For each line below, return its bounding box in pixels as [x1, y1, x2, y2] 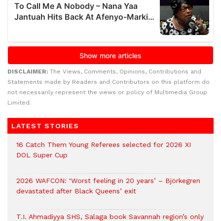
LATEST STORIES [11, 122, 79, 130]
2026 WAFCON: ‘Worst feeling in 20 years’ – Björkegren [16, 177, 200, 184]
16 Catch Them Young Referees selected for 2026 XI [16, 141, 191, 148]
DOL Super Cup [16, 151, 68, 159]
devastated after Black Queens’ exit [16, 187, 136, 195]
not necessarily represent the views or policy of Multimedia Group [7, 89, 207, 96]
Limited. [7, 99, 31, 106]
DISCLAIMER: [7, 68, 50, 75]
